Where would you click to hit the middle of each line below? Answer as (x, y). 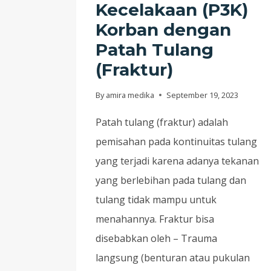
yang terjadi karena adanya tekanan (177, 161)
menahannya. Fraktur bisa (155, 219)
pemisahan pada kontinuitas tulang (176, 141)
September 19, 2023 (203, 95)
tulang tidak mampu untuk (156, 199)
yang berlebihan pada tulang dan (171, 180)
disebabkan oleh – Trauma (156, 238)
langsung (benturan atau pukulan (173, 257)
